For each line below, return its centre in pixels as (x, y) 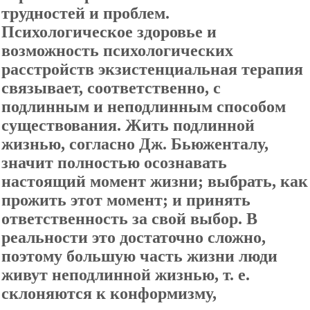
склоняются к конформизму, (109, 293)
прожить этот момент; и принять (126, 200)
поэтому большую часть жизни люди (139, 256)
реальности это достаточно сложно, (134, 237)
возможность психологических (117, 51)
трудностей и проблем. (85, 13)
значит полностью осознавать (114, 163)
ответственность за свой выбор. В (129, 219)
